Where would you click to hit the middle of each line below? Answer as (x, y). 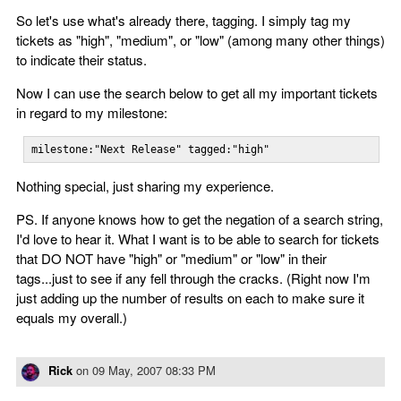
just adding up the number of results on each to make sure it (190, 298)
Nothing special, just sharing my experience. (145, 186)
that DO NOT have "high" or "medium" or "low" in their (171, 258)
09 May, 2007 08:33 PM (154, 370)
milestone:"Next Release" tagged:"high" (151, 149)
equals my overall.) (72, 317)
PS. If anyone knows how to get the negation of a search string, (200, 219)
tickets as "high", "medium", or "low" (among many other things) (200, 40)
